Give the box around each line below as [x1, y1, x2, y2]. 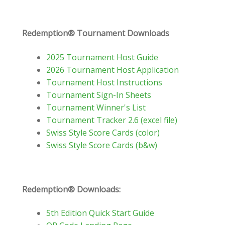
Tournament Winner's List [46, 101, 146, 113]
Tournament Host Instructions [46, 76, 162, 88]
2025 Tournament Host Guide [46, 51, 158, 63]
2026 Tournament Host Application [46, 64, 179, 75]
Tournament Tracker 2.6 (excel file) [46, 114, 177, 126]
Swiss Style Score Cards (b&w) [46, 139, 157, 151]
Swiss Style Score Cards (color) [46, 127, 160, 138]
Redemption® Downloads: [22, 183, 121, 195]
